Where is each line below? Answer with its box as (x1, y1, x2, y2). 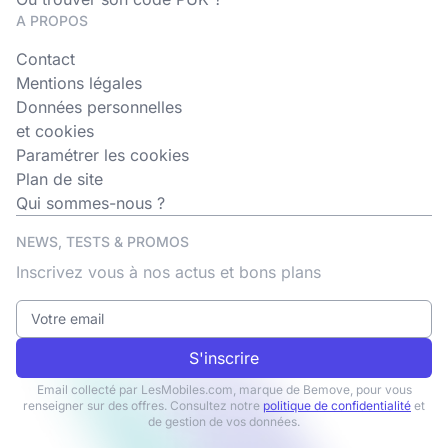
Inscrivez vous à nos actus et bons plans (16, 262, 321, 282)
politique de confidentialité (263, 398, 411, 413)
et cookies (16, 121, 94, 141)
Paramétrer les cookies (16, 145, 189, 165)
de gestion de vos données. (148, 414, 300, 429)
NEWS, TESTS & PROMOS (16, 233, 189, 250)
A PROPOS (16, 12, 88, 29)
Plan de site (16, 169, 103, 189)
